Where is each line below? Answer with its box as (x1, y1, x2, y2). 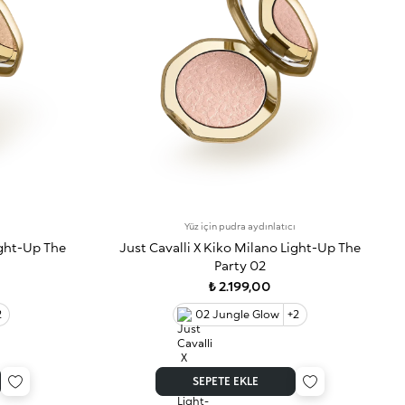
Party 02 (213, 257, 266, 273)
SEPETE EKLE (192, 374, 259, 388)
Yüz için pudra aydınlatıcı (184, 221, 296, 231)
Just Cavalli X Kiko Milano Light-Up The (118, 239, 361, 255)
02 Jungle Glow (194, 306, 279, 321)
